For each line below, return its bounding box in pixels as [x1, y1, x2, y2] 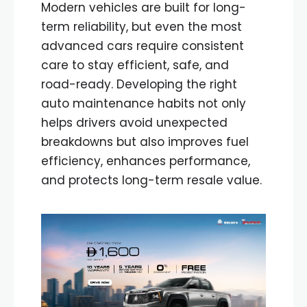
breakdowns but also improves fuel [41, 134, 249, 150]
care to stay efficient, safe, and [41, 57, 229, 73]
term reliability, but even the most [41, 19, 242, 35]
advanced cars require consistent [41, 38, 244, 54]
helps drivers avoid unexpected [41, 114, 228, 131]
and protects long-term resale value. [41, 172, 262, 188]
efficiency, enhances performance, [41, 153, 250, 169]
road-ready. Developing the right [41, 76, 237, 93]
